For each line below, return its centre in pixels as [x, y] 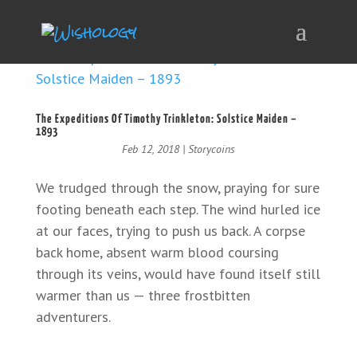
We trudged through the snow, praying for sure [177, 188]
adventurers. [73, 317]
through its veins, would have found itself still [178, 274]
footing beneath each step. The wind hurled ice [178, 209]
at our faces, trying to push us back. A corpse [170, 231]
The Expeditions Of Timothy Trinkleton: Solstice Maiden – [166, 119]
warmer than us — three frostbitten [143, 295]
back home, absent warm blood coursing [157, 252]
